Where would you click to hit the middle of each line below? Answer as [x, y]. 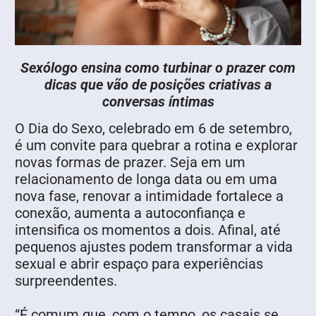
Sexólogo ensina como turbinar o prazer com [158, 68]
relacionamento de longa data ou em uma [146, 180]
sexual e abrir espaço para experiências [139, 264]
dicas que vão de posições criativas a [158, 85]
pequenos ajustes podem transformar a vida [154, 247]
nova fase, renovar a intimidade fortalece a [149, 196]
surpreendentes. [66, 281]
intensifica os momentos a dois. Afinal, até [148, 230]
